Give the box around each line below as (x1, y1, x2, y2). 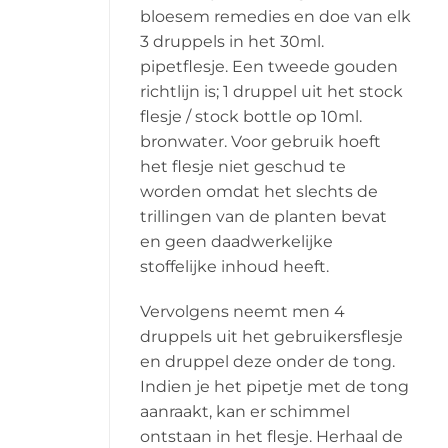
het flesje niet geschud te (139, 156, 346, 176)
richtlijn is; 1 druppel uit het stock (139, 81, 403, 101)
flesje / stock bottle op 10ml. (139, 106, 362, 126)
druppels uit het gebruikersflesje (139, 327, 403, 347)
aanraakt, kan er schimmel (139, 402, 350, 422)
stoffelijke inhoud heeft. (139, 256, 329, 276)
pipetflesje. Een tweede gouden (139, 56, 398, 76)
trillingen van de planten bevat (139, 206, 387, 226)
